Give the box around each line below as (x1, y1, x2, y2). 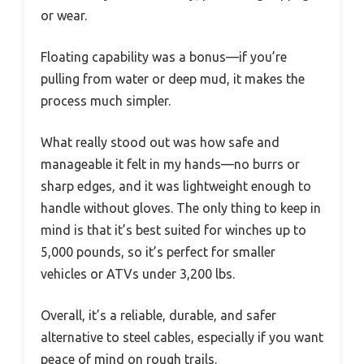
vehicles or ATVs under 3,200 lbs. (41, 266, 235, 282)
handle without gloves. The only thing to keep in (41, 201, 321, 216)
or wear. (41, 8, 87, 24)
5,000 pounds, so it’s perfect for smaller (41, 245, 275, 260)
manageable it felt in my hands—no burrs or (41, 157, 300, 172)
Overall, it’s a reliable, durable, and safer (41, 308, 276, 323)
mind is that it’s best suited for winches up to (41, 223, 306, 238)
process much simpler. (41, 93, 171, 109)
